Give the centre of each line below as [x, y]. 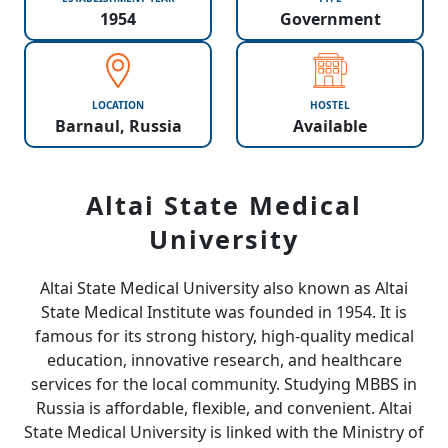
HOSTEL [330, 105]
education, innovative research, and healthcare [224, 360]
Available [330, 125]
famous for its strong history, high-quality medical [224, 336]
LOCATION [118, 105]
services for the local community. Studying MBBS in [224, 384]
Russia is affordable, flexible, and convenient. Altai [224, 408]
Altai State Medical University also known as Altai [224, 288]
